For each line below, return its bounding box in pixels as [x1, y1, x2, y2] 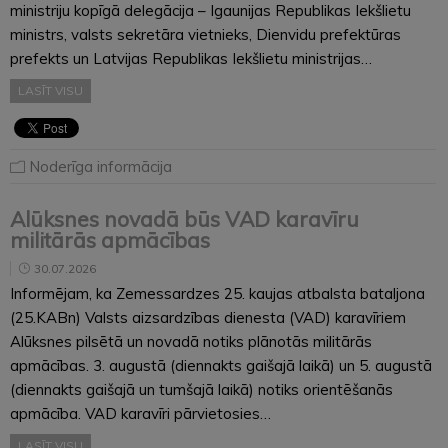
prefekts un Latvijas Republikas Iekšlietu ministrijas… [10, 48, 372, 68]
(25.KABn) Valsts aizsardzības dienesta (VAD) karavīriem [10, 307, 406, 327]
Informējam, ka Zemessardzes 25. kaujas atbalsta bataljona [10, 283, 425, 303]
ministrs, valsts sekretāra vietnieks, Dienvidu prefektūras [10, 24, 401, 44]
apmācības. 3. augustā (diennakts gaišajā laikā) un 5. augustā [10, 355, 432, 375]
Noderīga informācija [29, 156, 172, 176]
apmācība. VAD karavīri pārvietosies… [10, 403, 271, 423]
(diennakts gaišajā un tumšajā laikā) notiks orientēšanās [10, 379, 393, 399]
